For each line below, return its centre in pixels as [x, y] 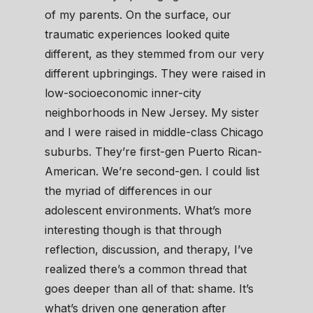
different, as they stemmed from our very [154, 54]
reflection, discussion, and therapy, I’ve [149, 250]
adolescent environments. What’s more [148, 211]
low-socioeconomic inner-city [123, 93]
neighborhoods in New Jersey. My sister [152, 113]
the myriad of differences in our [129, 191]
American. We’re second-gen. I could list [152, 172]
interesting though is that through [133, 230]
